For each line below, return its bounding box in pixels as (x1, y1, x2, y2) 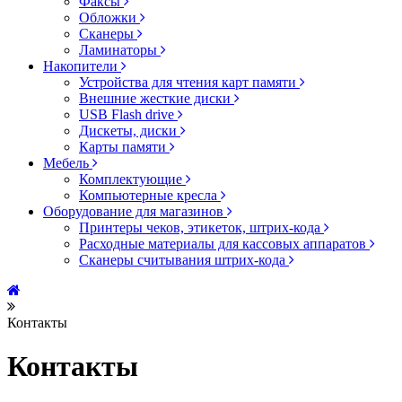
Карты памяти (79, 139, 170, 154)
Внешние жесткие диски (79, 91, 234, 106)
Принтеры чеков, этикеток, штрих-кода (79, 220, 324, 235)
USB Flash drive (79, 107, 178, 122)
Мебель (43, 155, 92, 170)
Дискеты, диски (79, 123, 180, 138)
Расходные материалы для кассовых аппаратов (79, 236, 370, 251)
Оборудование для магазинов (43, 204, 227, 219)
